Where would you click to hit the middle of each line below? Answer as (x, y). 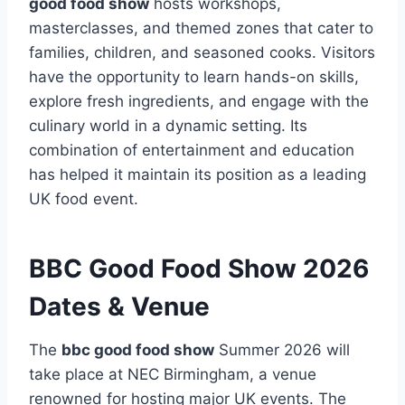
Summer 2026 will (282, 350)
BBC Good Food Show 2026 (199, 269)
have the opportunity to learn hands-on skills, (194, 77)
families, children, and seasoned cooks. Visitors (202, 53)
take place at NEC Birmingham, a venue (173, 375)
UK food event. (84, 199)
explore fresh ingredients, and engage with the (199, 102)
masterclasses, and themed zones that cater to (201, 28)
